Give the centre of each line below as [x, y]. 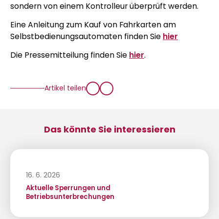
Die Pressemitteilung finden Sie [70, 55]
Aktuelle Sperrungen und [68, 188]
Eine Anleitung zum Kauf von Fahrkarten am [93, 24]
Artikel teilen [65, 88]
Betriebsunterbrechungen [70, 197]
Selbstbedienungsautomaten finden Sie [87, 36]
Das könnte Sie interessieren [109, 129]
